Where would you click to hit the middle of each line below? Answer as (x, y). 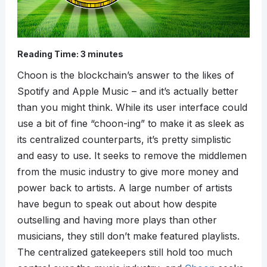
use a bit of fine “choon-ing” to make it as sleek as (131, 124)
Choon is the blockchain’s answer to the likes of (125, 75)
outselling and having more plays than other (117, 220)
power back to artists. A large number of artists (125, 188)
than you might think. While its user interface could (132, 108)
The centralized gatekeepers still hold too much (125, 252)
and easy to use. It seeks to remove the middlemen (132, 156)
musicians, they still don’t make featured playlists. (128, 236)
